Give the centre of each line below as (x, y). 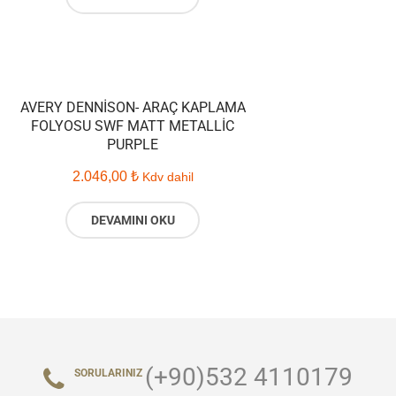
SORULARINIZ (108, 373)
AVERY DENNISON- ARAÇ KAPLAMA (133, 107)
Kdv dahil (168, 177)
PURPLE (133, 145)
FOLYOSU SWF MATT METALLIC (133, 126)
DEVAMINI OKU (133, 220)
